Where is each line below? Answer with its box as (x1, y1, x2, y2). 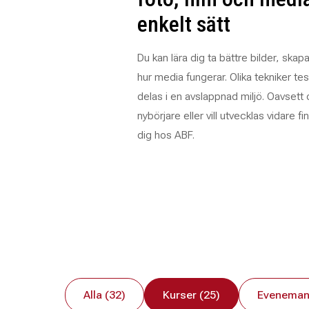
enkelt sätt (137, 11, 230, 37)
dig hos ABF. (137, 128, 195, 141)
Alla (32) (83, 288, 126, 301)
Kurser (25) (162, 288, 220, 301)
